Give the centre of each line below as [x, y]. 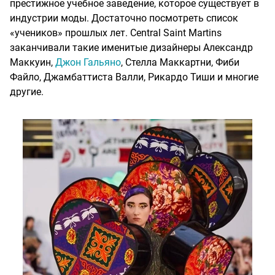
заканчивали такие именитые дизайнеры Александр [131, 48]
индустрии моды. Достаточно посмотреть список [124, 18]
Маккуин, [33, 63]
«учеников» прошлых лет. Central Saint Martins [116, 33]
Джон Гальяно [88, 63]
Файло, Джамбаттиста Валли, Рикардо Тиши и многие [134, 77]
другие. [27, 92]
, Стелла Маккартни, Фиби [180, 63]
